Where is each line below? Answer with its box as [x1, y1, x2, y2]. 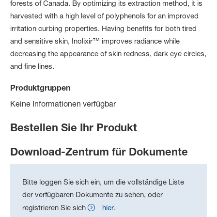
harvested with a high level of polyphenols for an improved [10, 11, 199, 20]
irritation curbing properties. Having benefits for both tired [10, 23, 197, 33]
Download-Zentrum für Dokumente [10, 145, 188, 158]
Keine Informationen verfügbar [10, 98, 116, 108]
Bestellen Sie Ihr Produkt [10, 121, 138, 134]
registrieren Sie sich [22, 202, 86, 212]
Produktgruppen [10, 82, 71, 92]
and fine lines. [10, 61, 55, 71]
